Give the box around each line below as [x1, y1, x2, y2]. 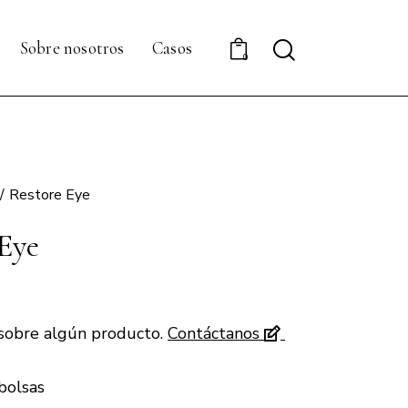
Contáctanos [168, 321, 264, 344]
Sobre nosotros [19, 36, 125, 58]
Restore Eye [9, 185, 91, 206]
